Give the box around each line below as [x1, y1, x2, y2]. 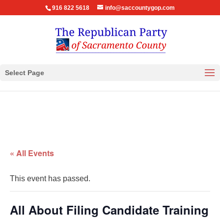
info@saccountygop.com [105, 4, 175, 11]
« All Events [10, 147, 54, 159]
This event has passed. [10, 174, 90, 183]
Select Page [5, 69, 44, 77]
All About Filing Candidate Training [10, 201, 209, 218]
